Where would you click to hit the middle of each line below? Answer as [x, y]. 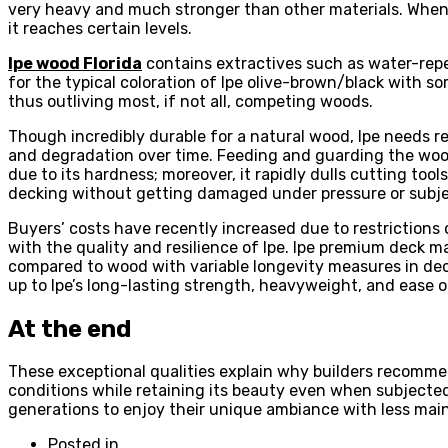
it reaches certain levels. [100, 28]
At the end [69, 328]
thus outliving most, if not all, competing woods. [190, 101]
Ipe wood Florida [75, 63]
